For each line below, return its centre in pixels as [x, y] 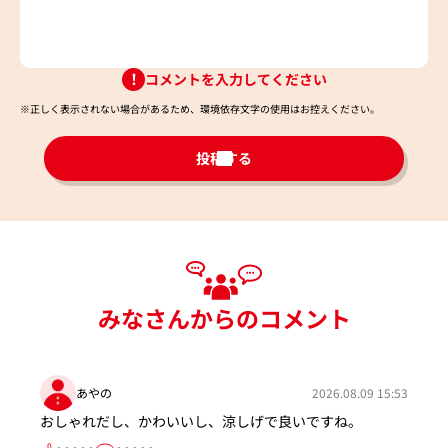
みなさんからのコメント [224, 317]
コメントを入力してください [235, 78]
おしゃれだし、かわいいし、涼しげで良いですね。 [201, 420]
